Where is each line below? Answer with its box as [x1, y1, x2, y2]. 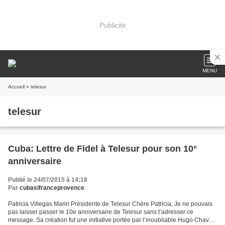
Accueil [8, 84, 25, 89]
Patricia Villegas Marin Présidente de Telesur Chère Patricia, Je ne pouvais [8, 200, 212, 207]
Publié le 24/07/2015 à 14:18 [8, 176, 87, 183]
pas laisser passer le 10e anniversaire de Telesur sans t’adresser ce [8, 208, 193, 215]
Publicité [99, 21, 126, 29]
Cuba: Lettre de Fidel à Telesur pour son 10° [8, 144, 197, 154]
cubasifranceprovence [20, 184, 84, 191]
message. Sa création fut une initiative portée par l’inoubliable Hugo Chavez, [8, 216, 217, 223]
